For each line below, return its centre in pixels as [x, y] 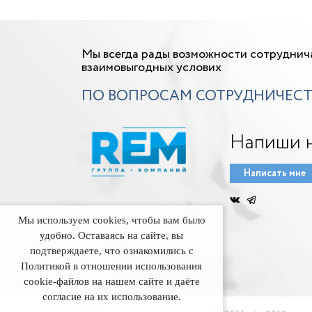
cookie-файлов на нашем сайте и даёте [111, 281]
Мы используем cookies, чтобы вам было [111, 220]
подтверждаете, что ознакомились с [111, 251]
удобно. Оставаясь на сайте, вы [111, 235]
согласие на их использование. [111, 297]
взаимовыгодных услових [151, 68]
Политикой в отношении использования [111, 266]
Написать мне [274, 173]
